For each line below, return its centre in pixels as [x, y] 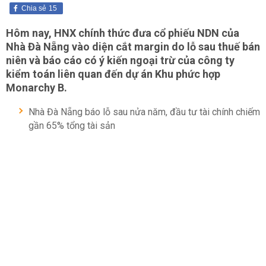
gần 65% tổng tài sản [72, 126]
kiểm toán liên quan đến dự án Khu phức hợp [113, 74]
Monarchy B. [37, 88]
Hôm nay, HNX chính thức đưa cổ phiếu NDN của [123, 33]
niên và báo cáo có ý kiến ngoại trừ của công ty [120, 60]
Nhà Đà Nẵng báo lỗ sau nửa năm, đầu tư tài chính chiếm [144, 112]
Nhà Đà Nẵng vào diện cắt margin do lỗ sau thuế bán [133, 47]
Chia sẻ [34, 8]
